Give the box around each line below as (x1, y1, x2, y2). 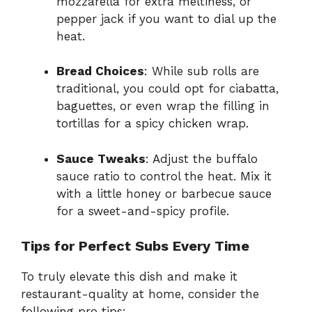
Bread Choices (56, 64, 144, 79)
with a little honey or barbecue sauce (56, 186, 272, 201)
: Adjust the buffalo (146, 151, 258, 166)
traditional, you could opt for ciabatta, (56, 81, 279, 96)
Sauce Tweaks (56, 151, 146, 166)
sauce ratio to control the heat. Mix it (56, 169, 272, 183)
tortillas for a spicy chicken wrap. (56, 116, 249, 131)
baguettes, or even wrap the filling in (56, 99, 270, 114)
